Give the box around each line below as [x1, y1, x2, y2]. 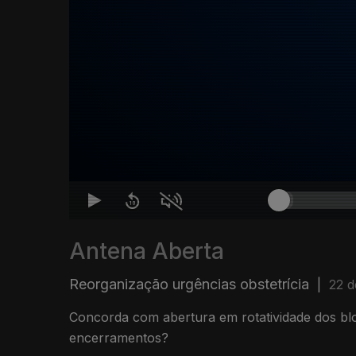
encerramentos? [69, 330, 168, 346]
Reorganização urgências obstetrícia [69, 276, 309, 293]
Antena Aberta [69, 238, 224, 265]
